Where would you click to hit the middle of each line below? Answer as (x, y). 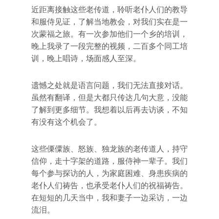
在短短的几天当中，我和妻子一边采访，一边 (109, 198)
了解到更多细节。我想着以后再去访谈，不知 (109, 110)
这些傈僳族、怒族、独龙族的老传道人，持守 (109, 149)
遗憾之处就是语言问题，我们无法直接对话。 (109, 85)
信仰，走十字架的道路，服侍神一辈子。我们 (109, 161)
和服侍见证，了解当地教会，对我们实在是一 (109, 22)
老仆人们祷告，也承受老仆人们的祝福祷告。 (109, 186)
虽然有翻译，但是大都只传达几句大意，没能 (109, 98)
